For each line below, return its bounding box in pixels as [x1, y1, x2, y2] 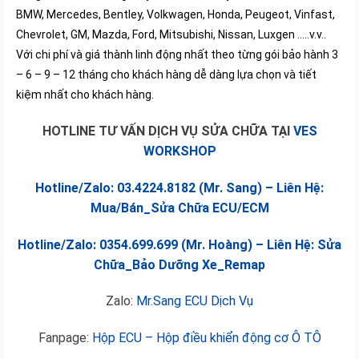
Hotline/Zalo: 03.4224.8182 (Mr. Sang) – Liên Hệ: [35, 179, 324, 196]
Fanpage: [38, 330, 92, 346]
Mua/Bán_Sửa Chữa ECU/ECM [90, 200, 269, 216]
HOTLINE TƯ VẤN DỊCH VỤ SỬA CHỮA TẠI [42, 123, 293, 139]
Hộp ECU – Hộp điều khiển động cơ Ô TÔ [91, 330, 321, 346]
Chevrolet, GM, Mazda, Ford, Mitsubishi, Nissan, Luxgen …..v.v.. [16, 28, 326, 42]
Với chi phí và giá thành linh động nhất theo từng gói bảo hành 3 [16, 48, 338, 62]
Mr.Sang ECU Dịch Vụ [136, 293, 253, 309]
